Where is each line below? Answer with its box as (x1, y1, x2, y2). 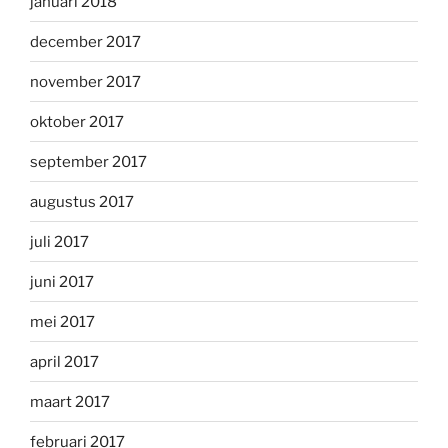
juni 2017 (30, 272, 94, 291)
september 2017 (30, 152, 147, 171)
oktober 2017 (30, 112, 124, 131)
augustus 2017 (30, 192, 134, 211)
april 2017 (30, 352, 99, 371)
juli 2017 (30, 232, 89, 251)
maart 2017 (30, 392, 110, 411)
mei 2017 (30, 312, 95, 331)
